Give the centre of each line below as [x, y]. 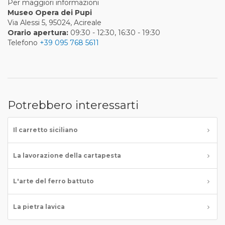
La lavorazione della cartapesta [67, 155]
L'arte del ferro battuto [53, 181]
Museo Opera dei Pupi [50, 13]
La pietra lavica [39, 207]
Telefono [24, 43]
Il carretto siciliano [45, 130]
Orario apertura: [38, 33]
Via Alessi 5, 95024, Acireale [54, 23]
